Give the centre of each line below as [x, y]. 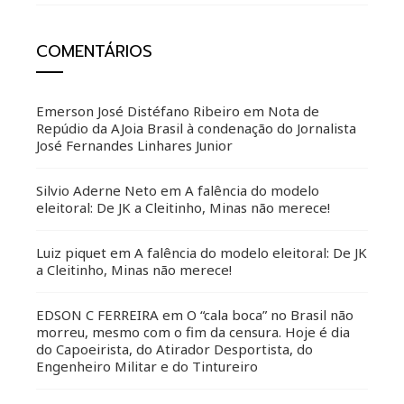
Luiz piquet [71, 253]
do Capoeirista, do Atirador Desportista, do [174, 349]
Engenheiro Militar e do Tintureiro [147, 367]
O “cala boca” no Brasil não [270, 315]
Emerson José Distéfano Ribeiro [138, 111]
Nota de [294, 111]
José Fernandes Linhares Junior [134, 146]
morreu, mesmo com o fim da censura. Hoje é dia [193, 332]
